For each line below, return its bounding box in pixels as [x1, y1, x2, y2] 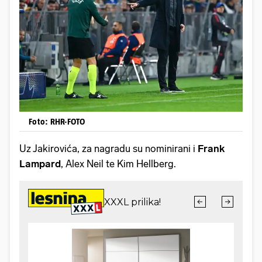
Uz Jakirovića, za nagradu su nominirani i [19, 142, 198, 154]
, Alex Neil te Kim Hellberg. [61, 157, 176, 170]
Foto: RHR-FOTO [29, 116, 85, 126]
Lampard [19, 157, 61, 170]
